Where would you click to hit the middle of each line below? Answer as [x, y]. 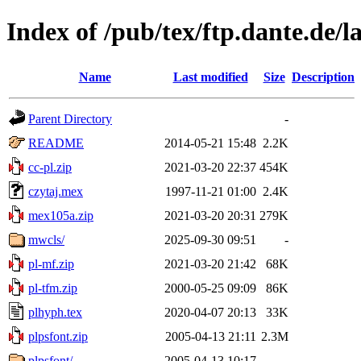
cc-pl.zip [50, 167]
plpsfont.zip [58, 336]
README [56, 143]
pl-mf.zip [51, 263]
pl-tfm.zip [53, 288]
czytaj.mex [56, 191]
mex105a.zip [61, 215]
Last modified [210, 77]
